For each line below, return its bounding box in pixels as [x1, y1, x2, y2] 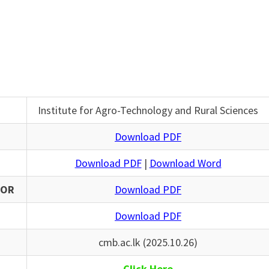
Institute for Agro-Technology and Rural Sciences [38, 103, 258, 118]
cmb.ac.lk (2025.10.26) [98, 235, 198, 250]
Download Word [149, 156, 222, 171]
